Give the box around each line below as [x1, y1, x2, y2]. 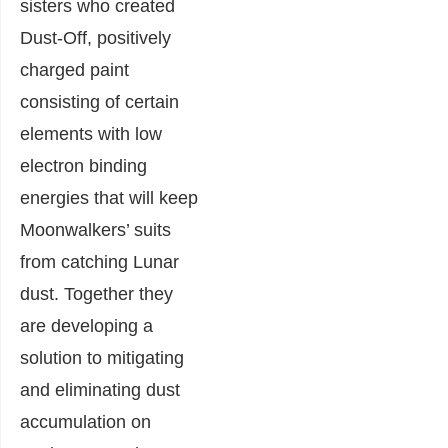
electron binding [20, 156, 147, 176]
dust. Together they [20, 284, 173, 304]
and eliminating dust [20, 380, 180, 400]
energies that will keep [20, 188, 198, 208]
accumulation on [20, 412, 151, 432]
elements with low [20, 124, 162, 144]
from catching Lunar [20, 252, 179, 272]
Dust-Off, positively [20, 28, 171, 48]
